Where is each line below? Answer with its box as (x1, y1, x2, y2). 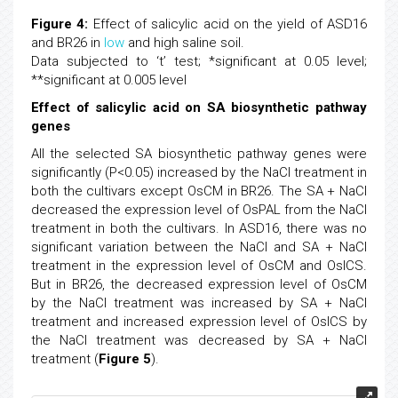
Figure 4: (31, 15, 89, 32)
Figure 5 (99, 350, 151, 367)
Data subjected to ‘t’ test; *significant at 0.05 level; (31, 52, 367, 69)
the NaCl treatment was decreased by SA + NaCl (31, 331, 367, 348)
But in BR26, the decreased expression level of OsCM (31, 275, 367, 292)
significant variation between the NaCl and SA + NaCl (31, 238, 367, 255)
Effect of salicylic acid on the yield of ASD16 (88, 15, 368, 32)
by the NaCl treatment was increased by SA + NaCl (31, 294, 367, 311)
